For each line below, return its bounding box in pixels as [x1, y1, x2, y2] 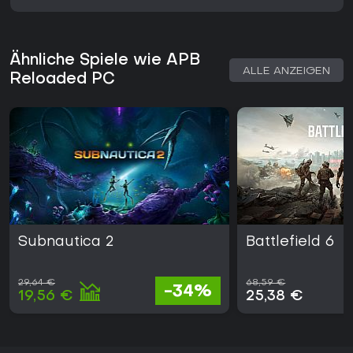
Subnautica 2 [18, 236, 113, 250]
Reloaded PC [9, 72, 115, 88]
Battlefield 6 [246, 236, 335, 250]
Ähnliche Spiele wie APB [9, 53, 201, 69]
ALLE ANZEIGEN [243, 66, 330, 77]
